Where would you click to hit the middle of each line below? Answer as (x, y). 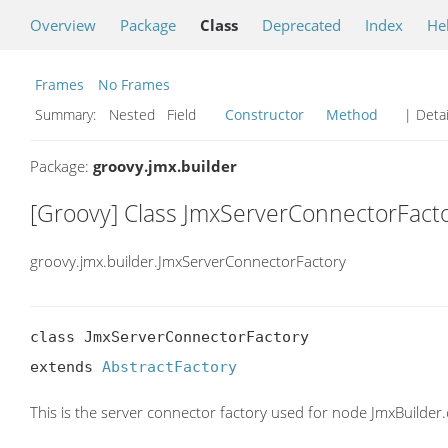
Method (352, 114)
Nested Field (162, 114)
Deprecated (301, 25)
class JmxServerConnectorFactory (169, 337)
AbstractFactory (169, 367)
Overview (63, 25)
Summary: (67, 114)
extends (66, 367)
